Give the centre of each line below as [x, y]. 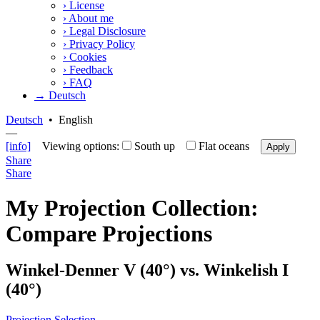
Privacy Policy [101, 44]
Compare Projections [109, 234]
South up [155, 146]
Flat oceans [224, 146]
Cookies [86, 56]
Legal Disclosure [106, 31]
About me [90, 18]
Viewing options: [76, 146]
